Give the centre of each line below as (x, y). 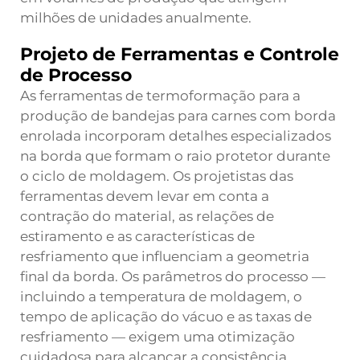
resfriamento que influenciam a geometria (165, 256)
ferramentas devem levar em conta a (145, 196)
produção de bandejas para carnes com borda (178, 116)
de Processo (76, 75)
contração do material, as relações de (147, 216)
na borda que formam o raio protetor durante (175, 156)
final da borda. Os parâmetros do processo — (173, 276)
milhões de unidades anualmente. (136, 18)
